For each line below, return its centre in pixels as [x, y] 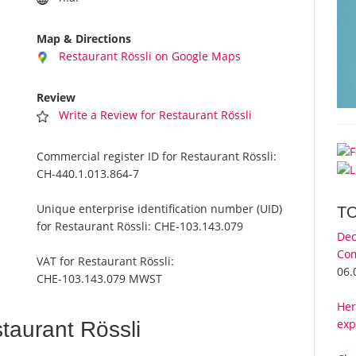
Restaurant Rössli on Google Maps [150, 56]
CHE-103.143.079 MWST [100, 279]
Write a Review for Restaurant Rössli [156, 115]
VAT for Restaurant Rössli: [106, 261]
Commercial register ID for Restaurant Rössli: [157, 157]
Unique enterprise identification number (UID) [160, 209]
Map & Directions [84, 39]
